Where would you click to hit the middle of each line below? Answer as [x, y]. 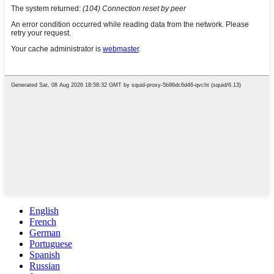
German [45, 233]
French [43, 222]
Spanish [45, 255]
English [44, 211]
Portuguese [51, 244]
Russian [45, 266]
